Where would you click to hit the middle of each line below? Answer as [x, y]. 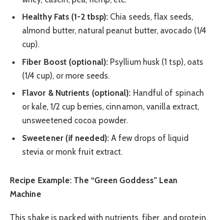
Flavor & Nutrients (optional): [77, 93]
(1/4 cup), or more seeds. [66, 75]
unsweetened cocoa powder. [75, 121]
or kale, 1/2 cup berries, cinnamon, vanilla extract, [111, 107]
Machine [26, 194]
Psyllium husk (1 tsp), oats [156, 62]
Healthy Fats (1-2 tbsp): [65, 17]
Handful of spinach [167, 93]
